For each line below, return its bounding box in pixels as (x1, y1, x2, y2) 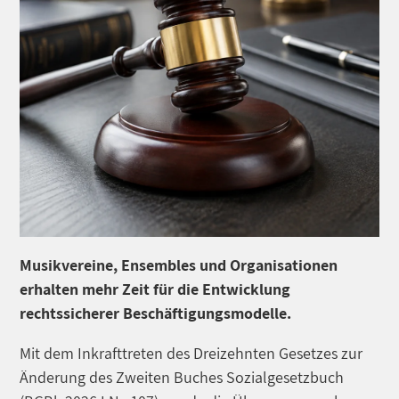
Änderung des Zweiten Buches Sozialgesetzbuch (20, 366, 345, 387)
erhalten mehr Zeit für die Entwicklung (20, 278, 291, 299)
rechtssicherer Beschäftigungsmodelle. (20, 302, 292, 323)
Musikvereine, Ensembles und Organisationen (20, 254, 338, 275)
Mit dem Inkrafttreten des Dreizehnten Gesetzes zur (20, 342, 363, 363)
